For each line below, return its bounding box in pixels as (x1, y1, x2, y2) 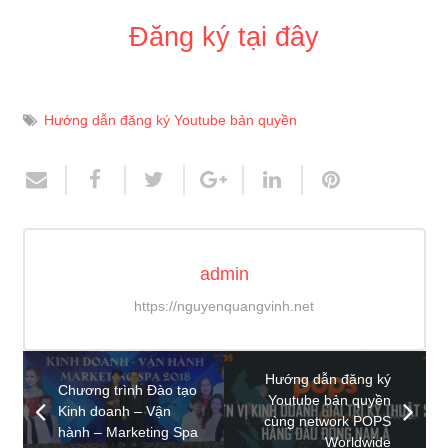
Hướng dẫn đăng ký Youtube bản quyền (43, 113, 297, 129)
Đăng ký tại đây (129, 21, 319, 52)
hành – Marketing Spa (57, 424, 198, 440)
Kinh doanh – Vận (57, 403, 171, 419)
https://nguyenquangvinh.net (134, 298, 314, 314)
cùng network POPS (263, 414, 391, 430)
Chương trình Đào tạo (57, 382, 197, 398)
